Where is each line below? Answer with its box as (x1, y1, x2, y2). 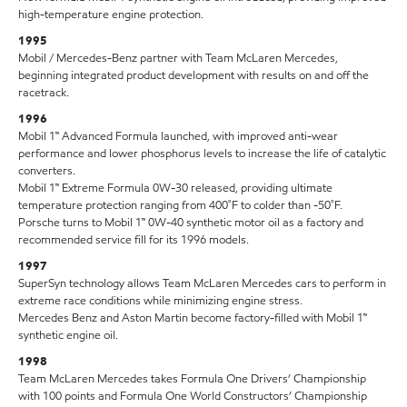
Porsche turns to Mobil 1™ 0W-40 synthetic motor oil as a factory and (18, 214, 363, 232)
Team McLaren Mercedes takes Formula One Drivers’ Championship (18, 371, 366, 388)
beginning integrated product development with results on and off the (18, 67, 369, 84)
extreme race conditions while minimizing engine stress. (18, 293, 303, 310)
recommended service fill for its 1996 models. (18, 232, 249, 249)
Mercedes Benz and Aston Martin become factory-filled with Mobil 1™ (18, 310, 367, 327)
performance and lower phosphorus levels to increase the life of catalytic (18, 145, 386, 163)
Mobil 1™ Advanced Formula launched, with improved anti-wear (18, 128, 338, 145)
